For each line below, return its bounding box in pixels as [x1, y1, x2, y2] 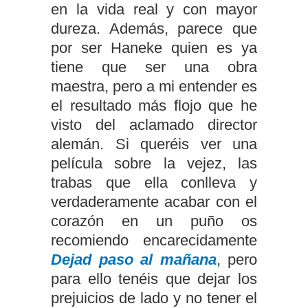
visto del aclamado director [51, 116, 257, 133]
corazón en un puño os [51, 212, 257, 230]
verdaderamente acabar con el [51, 193, 257, 210]
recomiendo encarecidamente [51, 232, 257, 249]
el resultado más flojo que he [51, 97, 257, 114]
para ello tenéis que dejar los [51, 270, 257, 287]
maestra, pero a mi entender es [51, 78, 257, 95]
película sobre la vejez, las [51, 155, 257, 172]
